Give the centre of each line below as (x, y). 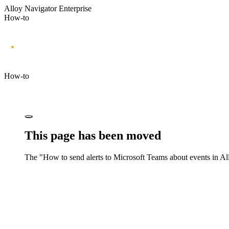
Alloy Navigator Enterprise (48, 8)
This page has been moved (93, 135)
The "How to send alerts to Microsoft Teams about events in (122, 157)
